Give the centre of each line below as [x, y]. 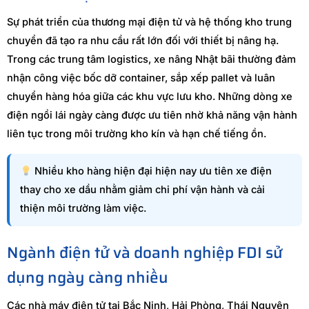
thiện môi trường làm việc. [83, 209]
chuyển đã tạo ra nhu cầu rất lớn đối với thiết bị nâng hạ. [143, 41]
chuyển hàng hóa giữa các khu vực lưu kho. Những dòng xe [150, 97]
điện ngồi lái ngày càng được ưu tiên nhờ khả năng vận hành [152, 116]
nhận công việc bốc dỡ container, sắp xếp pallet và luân [141, 78]
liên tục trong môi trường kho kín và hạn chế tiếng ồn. [137, 134]
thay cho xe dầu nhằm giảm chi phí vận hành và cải [142, 190]
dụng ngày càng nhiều [88, 278]
